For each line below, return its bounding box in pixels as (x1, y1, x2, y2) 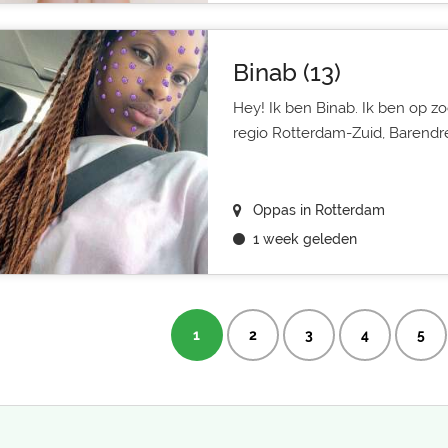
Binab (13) (232, 58, 341, 87)
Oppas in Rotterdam (252, 202, 385, 218)
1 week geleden (252, 231, 357, 247)
